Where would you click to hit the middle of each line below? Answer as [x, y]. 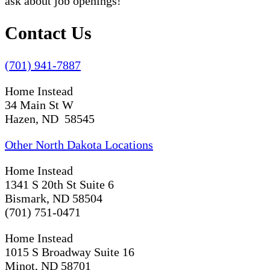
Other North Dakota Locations [79, 144]
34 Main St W [39, 105]
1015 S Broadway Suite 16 [70, 252]
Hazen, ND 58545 [50, 118]
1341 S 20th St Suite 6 [59, 184]
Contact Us [48, 33]
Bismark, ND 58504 [54, 198]
